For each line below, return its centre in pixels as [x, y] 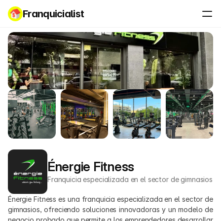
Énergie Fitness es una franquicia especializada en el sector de [110, 199]
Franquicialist [54, 14]
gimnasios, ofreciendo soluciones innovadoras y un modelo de [110, 209]
